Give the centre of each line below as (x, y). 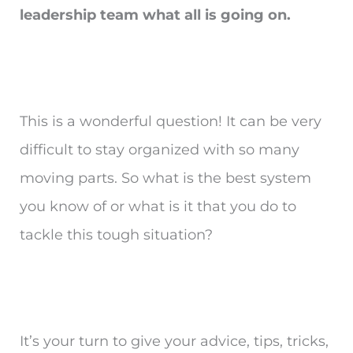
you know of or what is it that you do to (158, 207)
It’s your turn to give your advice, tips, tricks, (174, 342)
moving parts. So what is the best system (165, 178)
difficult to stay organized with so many (160, 150)
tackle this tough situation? (116, 235)
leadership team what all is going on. (155, 15)
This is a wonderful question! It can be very (171, 122)
